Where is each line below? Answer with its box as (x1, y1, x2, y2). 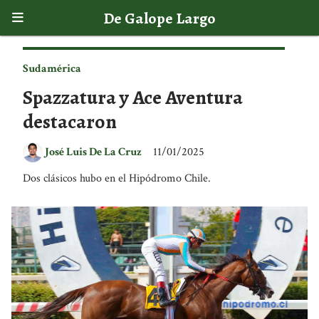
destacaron (23, 108, 117, 135)
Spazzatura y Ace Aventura (23, 84, 243, 111)
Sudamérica (23, 61, 81, 76)
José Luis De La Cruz (45, 145, 142, 159)
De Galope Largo (103, 7, 216, 28)
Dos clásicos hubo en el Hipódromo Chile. (23, 171, 211, 186)
